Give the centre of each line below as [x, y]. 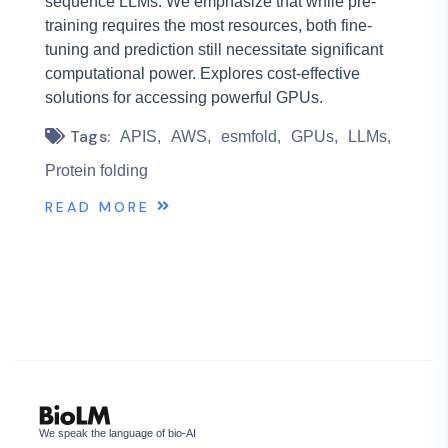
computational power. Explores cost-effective [202, 73]
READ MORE [97, 207]
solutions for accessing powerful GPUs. [184, 97]
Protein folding [96, 170]
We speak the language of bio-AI [117, 433]
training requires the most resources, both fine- [208, 25]
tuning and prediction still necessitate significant [214, 49]
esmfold [249, 136]
